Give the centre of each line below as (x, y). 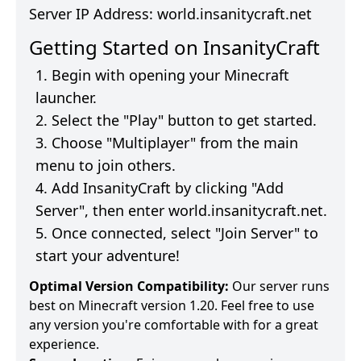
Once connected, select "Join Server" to (185, 233)
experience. (64, 344)
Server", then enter (102, 211)
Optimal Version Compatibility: (129, 286)
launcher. (66, 98)
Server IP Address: (91, 14)
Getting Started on (116, 48)
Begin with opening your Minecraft (170, 75)
